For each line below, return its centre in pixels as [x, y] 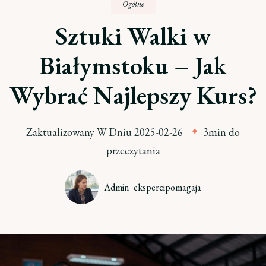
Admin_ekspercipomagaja [153, 187]
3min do [221, 132]
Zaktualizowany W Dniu [80, 132]
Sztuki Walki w [133, 36]
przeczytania [133, 150]
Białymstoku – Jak [133, 65]
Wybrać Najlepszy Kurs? [133, 95]
